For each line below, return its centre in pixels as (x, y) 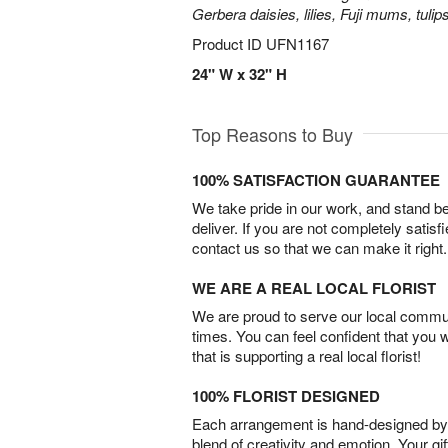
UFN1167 (297, 43)
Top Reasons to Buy (272, 134)
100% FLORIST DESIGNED (286, 396)
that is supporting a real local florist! (306, 355)
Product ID (229, 43)
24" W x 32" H (239, 74)
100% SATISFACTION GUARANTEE (316, 180)
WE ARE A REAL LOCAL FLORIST (314, 288)
